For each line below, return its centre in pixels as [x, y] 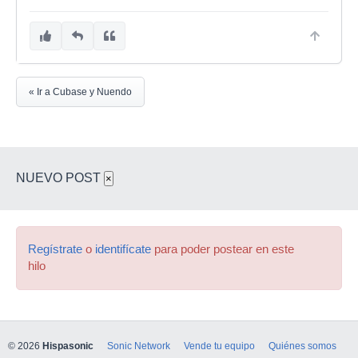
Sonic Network [139, 346]
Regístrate [55, 249]
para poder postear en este [223, 249]
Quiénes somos [302, 346]
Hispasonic [68, 346]
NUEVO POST [60, 178]
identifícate [123, 249]
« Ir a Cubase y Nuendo [80, 92]
